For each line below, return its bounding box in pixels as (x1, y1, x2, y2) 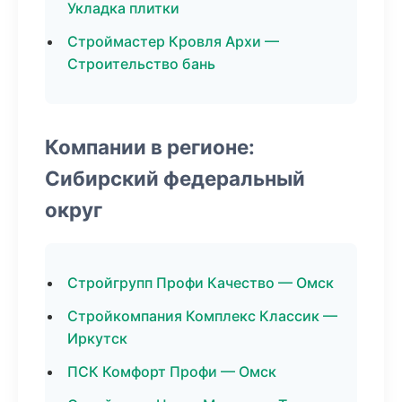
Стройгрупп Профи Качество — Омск (67, 274, 334, 292)
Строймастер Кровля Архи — (67, 32, 279, 50)
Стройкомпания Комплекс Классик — (67, 307, 337, 325)
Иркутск (67, 329, 127, 347)
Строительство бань (67, 55, 215, 73)
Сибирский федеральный (45, 166, 305, 190)
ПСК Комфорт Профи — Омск (67, 363, 276, 380)
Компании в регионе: (45, 135, 255, 159)
